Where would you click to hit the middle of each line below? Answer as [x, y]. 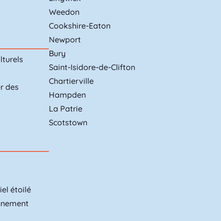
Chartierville [71, 81]
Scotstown [68, 122]
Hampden [67, 94]
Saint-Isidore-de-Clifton [92, 67]
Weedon [64, 12]
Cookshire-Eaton [79, 25]
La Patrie [65, 108]
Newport [65, 39]
